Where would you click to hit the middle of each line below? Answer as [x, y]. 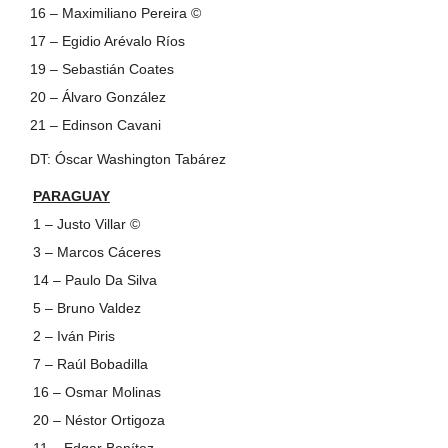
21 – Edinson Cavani [95, 124]
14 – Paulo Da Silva [94, 279]
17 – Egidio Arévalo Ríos [107, 40]
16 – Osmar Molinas [96, 391]
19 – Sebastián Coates [101, 68]
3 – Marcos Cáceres [96, 251]
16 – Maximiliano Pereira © [115, 12]
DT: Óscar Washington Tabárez [127, 158]
